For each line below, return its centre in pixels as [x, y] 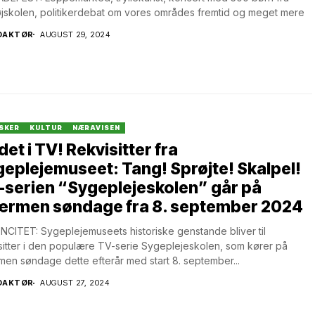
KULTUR [46, 128]
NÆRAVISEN [96, 128]
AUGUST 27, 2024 [75, 283]
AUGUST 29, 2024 [75, 34]
